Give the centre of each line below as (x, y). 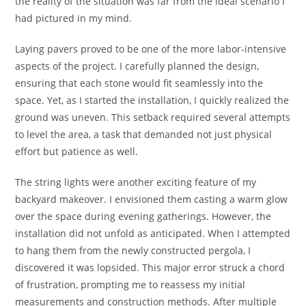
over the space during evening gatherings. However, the (143, 216)
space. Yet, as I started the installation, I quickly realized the (152, 100)
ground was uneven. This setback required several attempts (153, 117)
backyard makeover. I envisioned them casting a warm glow (152, 199)
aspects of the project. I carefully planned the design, (137, 66)
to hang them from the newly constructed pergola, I (133, 250)
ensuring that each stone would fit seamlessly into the (139, 83)
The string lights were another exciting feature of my (136, 182)
